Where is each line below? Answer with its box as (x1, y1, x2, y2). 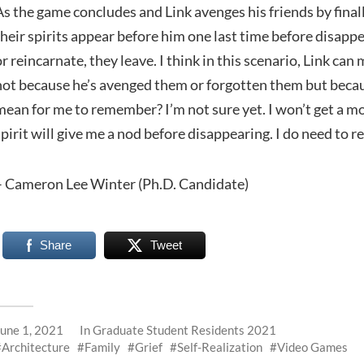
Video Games (277, 339, 349, 354)
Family (84, 339, 121, 354)
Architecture (2, 339, 71, 354)
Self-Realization (177, 339, 263, 354)
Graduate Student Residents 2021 (93, 322, 277, 337)
